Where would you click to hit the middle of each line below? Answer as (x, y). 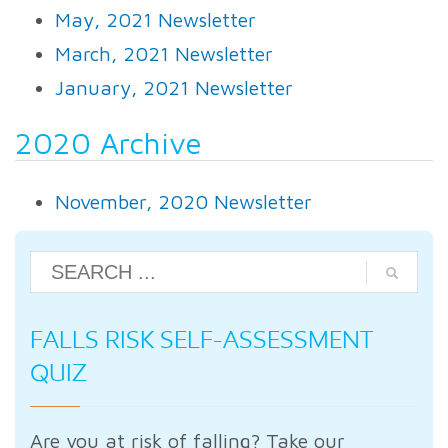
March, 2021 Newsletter (164, 54)
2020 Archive (108, 143)
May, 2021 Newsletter (155, 20)
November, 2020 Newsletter (183, 202)
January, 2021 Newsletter (174, 88)
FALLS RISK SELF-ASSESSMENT (201, 340)
